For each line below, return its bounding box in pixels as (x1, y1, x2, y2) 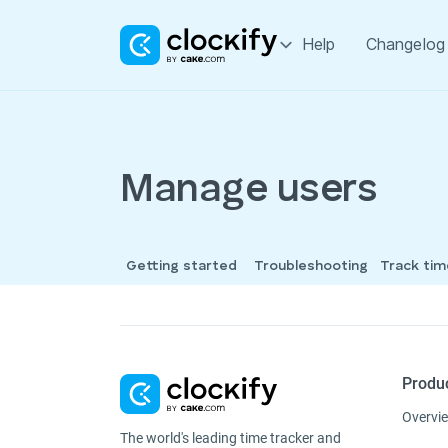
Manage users (120, 171, 377, 211)
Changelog (365, 35, 445, 54)
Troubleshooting (254, 259, 368, 274)
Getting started (126, 259, 237, 274)
